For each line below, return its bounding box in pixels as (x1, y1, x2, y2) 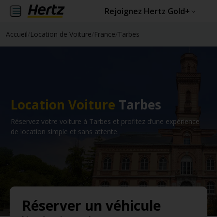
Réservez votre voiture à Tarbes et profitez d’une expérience (11, 116, 200, 126)
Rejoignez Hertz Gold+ (105, 6, 190, 16)
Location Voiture (11, 95, 115, 113)
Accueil (6, 30, 28, 39)
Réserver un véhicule (22, 196, 161, 215)
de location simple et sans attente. (11, 126, 119, 136)
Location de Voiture (30, 30, 92, 39)
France (94, 30, 115, 39)
